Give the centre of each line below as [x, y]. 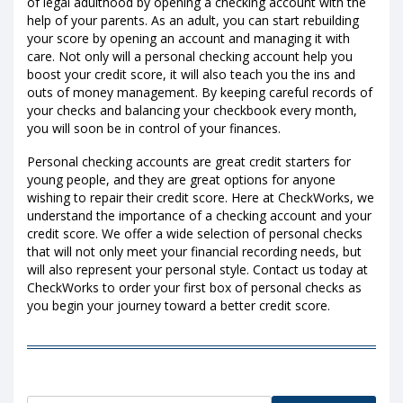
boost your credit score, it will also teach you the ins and [191, 74]
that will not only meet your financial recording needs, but [194, 251]
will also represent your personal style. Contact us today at [197, 269]
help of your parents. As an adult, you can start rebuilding [193, 20]
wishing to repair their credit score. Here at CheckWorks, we [201, 197]
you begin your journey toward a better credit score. [179, 305]
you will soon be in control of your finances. [154, 128]
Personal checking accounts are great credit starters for [189, 161]
